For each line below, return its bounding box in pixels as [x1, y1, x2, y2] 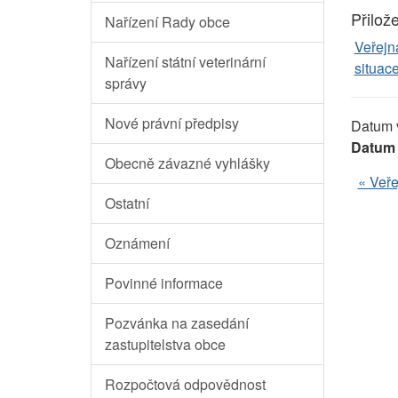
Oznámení [105, 232, 170, 253]
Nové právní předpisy [105, 112, 239, 133]
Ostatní [105, 192, 149, 213]
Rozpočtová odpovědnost [105, 373, 266, 394]
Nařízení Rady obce [105, 11, 230, 32]
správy [105, 72, 147, 93]
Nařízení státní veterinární [105, 51, 266, 72]
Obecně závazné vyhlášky [105, 152, 270, 173]
